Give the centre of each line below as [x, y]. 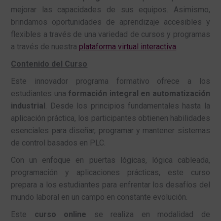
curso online [60, 215]
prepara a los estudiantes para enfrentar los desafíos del [110, 185]
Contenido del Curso [49, 64]
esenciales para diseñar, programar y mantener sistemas [110, 131]
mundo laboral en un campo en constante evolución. [99, 197]
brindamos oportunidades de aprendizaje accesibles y [110, 22]
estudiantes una [40, 94]
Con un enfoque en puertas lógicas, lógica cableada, [110, 160]
